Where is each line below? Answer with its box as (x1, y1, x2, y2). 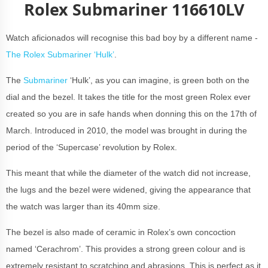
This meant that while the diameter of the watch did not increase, (6, 168, 251, 178)
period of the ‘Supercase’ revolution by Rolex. (6, 142, 177, 152)
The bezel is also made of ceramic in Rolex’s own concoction (6, 227, 236, 237)
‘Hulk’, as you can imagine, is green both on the (68, 75, 249, 85)
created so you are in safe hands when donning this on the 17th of (6, 109, 257, 118)
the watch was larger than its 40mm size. (6, 202, 163, 211)
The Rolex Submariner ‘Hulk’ (6, 50, 114, 59)
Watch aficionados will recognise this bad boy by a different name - (6, 33, 258, 42)
